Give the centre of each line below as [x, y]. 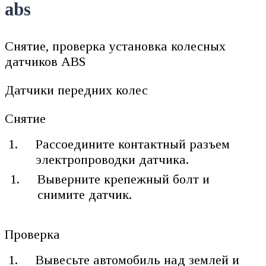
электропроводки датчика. [113, 159]
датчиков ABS [45, 61]
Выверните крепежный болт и [124, 179]
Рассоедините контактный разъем [133, 144]
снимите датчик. [85, 195]
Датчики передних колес [76, 90]
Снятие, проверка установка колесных [115, 46]
